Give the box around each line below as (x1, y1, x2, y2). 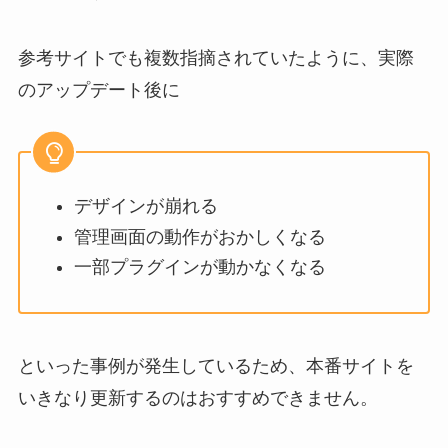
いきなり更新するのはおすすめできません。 (17, 387, 378, 408)
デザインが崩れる (73, 196, 218, 217)
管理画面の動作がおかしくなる (73, 226, 326, 247)
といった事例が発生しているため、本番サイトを (17, 355, 414, 376)
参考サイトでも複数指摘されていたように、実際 (17, 48, 414, 69)
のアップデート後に (17, 80, 180, 101)
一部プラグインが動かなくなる (73, 257, 326, 278)
